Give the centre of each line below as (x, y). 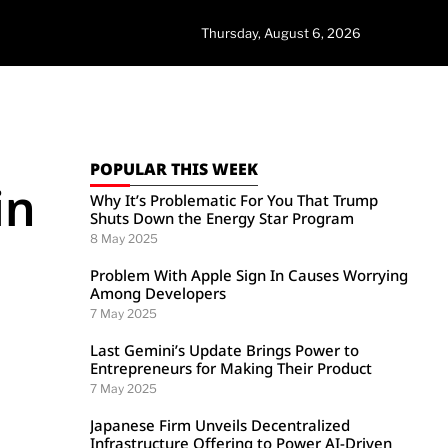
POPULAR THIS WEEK (174, 169)
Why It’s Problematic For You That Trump (234, 200)
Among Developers (158, 293)
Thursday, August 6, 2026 (281, 33)
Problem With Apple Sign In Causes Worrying (249, 275)
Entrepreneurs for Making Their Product (231, 368)
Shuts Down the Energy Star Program (222, 218)
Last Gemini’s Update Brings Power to (225, 350)
